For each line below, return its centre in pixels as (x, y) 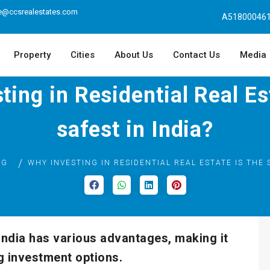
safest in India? (135, 130)
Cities (83, 55)
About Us (134, 55)
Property (32, 55)
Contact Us (196, 55)
